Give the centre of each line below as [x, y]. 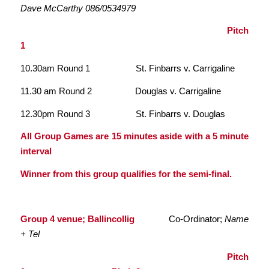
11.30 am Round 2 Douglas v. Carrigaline [120, 91]
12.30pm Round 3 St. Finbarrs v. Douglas [122, 113]
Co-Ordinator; [197, 219]
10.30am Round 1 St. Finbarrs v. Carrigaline [127, 68]
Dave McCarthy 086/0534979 [78, 8]
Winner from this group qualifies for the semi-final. [126, 174]
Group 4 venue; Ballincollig [95, 219]
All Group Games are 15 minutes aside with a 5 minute [134, 136]
